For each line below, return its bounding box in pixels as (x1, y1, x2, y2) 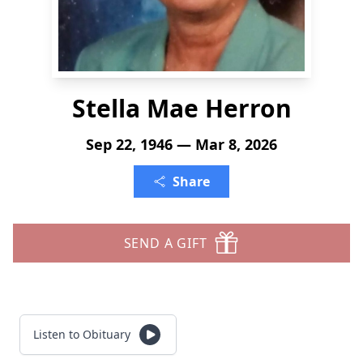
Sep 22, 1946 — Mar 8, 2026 (86, 135, 277, 154)
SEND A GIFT (123, 234, 207, 252)
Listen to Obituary (33, 327, 130, 342)
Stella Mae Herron (71, 92, 292, 125)
